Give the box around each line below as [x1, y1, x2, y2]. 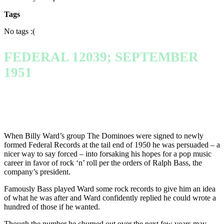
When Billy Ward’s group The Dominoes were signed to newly [4, 131, 203, 140]
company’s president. [4, 167, 70, 176]
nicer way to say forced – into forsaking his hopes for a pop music [4, 149, 211, 158]
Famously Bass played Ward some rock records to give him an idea [4, 184, 215, 193]
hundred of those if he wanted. [4, 202, 100, 211]
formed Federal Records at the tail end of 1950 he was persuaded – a [4, 140, 220, 149]
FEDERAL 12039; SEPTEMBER [4, 49, 198, 64]
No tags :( [4, 26, 35, 35]
